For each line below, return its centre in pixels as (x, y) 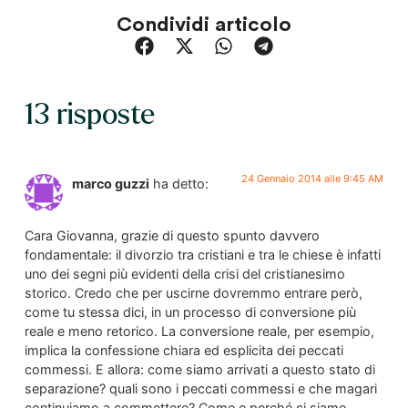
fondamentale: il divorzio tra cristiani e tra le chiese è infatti (202, 254)
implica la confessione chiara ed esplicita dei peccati (184, 350)
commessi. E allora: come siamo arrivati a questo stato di (199, 369)
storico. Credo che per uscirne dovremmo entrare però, (193, 292)
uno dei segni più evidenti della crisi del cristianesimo (184, 273)
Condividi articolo (204, 24)
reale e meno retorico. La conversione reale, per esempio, (199, 331)
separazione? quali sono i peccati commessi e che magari (200, 388)
